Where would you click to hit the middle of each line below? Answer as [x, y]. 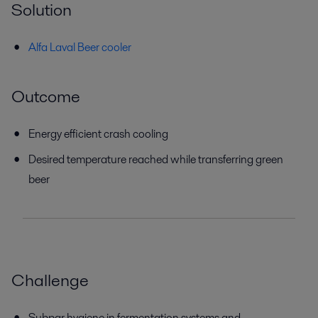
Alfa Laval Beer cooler [80, 47]
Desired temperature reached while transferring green [156, 159]
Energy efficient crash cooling [98, 133]
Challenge [50, 280]
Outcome [46, 96]
